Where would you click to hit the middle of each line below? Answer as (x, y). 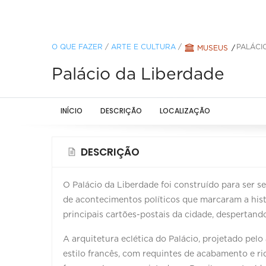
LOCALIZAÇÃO (185, 110)
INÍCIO (72, 110)
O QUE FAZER (77, 47)
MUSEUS (213, 48)
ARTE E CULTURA (143, 47)
